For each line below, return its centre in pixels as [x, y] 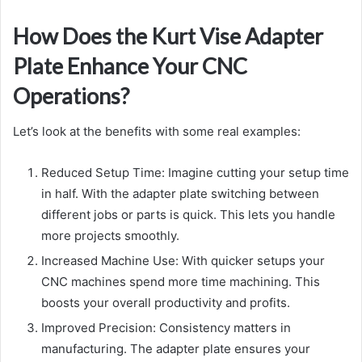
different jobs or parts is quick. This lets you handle [188, 215]
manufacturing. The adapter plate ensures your [176, 349]
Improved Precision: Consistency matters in [166, 328]
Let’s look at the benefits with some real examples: [157, 132]
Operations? [71, 95]
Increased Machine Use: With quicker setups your [183, 261]
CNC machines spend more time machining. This [181, 282]
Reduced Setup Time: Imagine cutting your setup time [195, 173]
